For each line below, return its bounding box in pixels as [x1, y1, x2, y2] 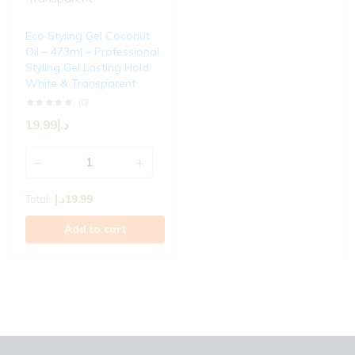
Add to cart [64, 222, 126, 237]
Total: [25, 193, 51, 206]
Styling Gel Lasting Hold [25, 60, 149, 75]
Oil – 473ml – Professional [25, 44, 159, 59]
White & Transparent [25, 76, 136, 91]
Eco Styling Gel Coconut [25, 29, 150, 44]
